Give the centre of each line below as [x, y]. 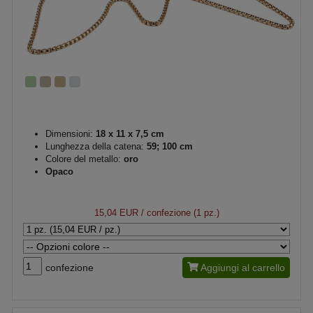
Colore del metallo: [83, 159]
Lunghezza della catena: [95, 146]
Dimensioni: [69, 133]
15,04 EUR [116, 212]
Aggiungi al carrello [243, 267]
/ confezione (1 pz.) [179, 212]
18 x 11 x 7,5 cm [129, 133]
